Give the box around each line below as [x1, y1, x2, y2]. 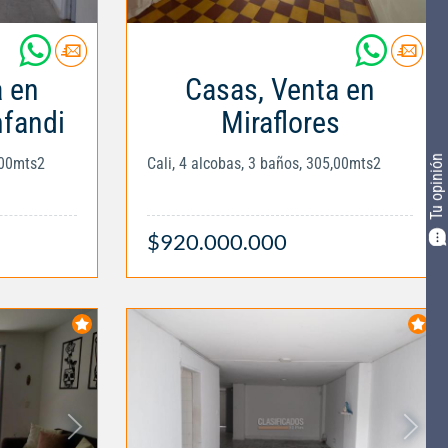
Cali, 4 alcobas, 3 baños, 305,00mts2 [147, 154, 381, 173]
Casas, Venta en [185, 72, 375, 107]
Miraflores [220, 105, 340, 140]
